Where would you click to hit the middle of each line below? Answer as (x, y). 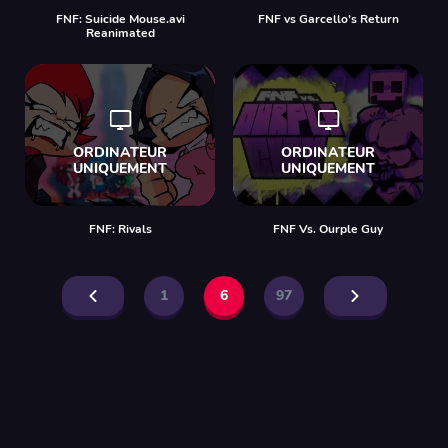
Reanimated (120, 32)
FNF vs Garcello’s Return (328, 18)
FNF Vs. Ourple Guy (328, 229)
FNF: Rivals (120, 229)
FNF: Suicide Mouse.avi (120, 18)
